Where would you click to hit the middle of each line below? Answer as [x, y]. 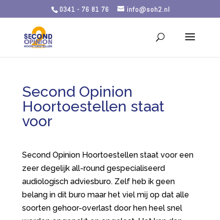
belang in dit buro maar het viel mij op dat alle [105, 195]
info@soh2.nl [148, 9]
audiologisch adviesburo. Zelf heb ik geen [98, 181]
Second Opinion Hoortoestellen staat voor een [108, 155]
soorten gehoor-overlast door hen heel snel [102, 208]
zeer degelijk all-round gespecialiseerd [93, 168]
